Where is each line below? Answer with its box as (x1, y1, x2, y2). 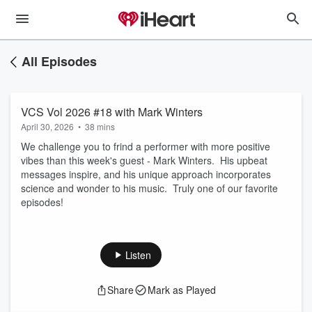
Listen (125, 248, 151, 262)
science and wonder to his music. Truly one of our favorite (21, 181, 278, 195)
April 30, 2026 (21, 120, 74, 132)
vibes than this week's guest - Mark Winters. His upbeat (21, 153, 267, 167)
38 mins (85, 120, 115, 132)
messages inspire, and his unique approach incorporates (21, 167, 271, 181)
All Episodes (22, 52, 97, 70)
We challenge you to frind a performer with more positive (21, 139, 270, 153)
